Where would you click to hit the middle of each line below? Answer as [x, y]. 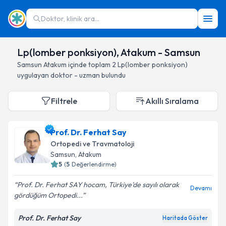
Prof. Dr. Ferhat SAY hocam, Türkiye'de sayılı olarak [98, 185]
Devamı [201, 188]
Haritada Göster [185, 218]
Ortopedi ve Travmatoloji [92, 144]
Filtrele [64, 101]
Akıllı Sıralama [172, 101]
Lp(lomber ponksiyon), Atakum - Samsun [109, 52]
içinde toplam [89, 65]
